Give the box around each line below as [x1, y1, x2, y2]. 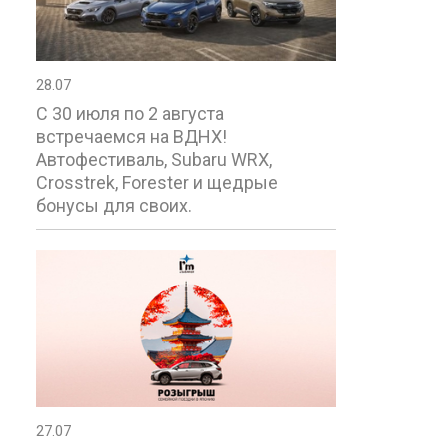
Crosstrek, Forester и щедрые [36, 172, 278, 194]
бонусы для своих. [36, 195, 192, 217]
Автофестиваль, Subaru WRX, [36, 149, 272, 171]
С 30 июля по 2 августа [36, 103, 224, 125]
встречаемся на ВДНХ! [36, 126, 227, 148]
